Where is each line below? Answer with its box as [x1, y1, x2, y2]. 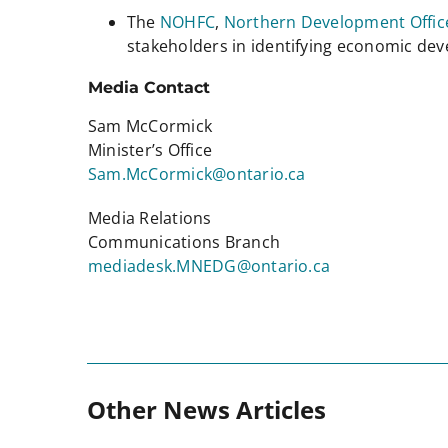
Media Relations [87, 206, 212, 229]
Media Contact [87, 77, 210, 97]
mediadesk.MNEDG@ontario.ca [87, 254, 331, 277]
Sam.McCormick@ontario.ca [87, 162, 306, 185]
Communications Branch [87, 230, 280, 253]
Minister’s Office [87, 138, 213, 161]
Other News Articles [86, 392, 326, 426]
